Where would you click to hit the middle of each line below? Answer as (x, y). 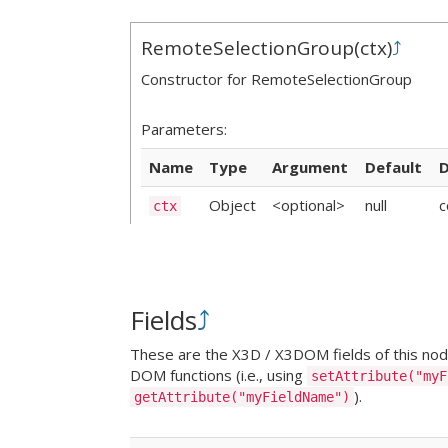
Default (393, 166)
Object (232, 204)
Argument (310, 166)
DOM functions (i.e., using (218, 375)
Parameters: (184, 129)
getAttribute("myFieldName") (242, 397)
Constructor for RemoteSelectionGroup (276, 78)
